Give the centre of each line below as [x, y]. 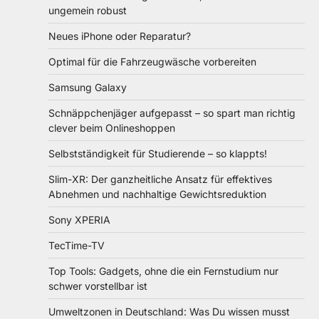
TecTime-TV [77, 245]
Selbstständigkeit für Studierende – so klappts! [158, 153]
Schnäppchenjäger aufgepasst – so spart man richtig [172, 113]
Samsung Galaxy [88, 87]
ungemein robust [88, 10]
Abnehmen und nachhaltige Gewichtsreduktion [157, 194]
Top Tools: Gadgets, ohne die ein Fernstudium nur [163, 271]
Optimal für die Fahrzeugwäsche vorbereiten [152, 61]
